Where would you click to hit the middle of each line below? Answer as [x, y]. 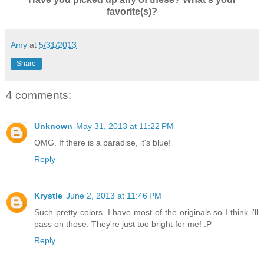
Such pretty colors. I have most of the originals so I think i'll [146, 212]
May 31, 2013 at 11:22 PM [125, 126]
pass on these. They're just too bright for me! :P [123, 224]
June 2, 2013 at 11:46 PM [114, 195]
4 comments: [39, 95]
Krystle [48, 195]
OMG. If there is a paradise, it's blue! [103, 142]
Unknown [53, 126]
